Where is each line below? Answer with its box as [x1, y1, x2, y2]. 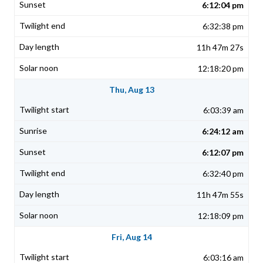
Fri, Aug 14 [111, 232, 152, 242]
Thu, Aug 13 [109, 85, 154, 95]
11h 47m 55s [197, 190, 244, 200]
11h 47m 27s [197, 42, 244, 53]
